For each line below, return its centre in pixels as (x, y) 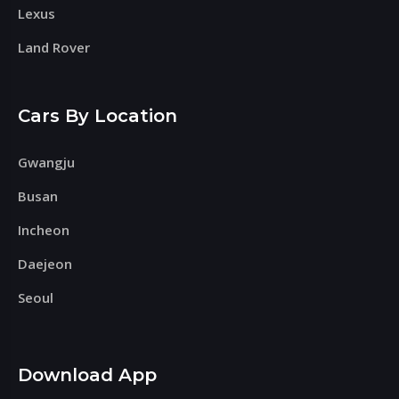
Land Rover (54, 47)
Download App (88, 375)
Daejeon (45, 263)
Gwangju (47, 162)
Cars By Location (98, 115)
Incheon (44, 229)
